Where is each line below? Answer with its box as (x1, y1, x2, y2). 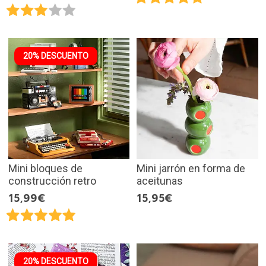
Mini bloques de (8, 162, 83, 175)
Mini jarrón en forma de (137, 162, 245, 175)
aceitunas (137, 175, 183, 188)
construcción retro (8, 175, 96, 188)
